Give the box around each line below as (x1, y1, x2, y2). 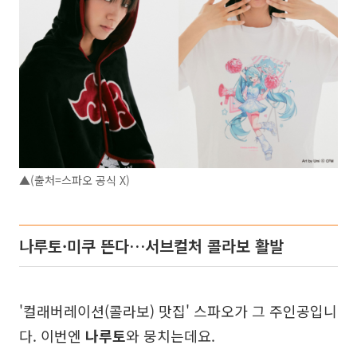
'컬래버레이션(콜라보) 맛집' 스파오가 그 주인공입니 (19, 300, 337, 321)
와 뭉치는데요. (126, 324, 215, 346)
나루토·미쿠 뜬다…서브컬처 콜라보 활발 (19, 233, 284, 257)
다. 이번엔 (19, 324, 85, 346)
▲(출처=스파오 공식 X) (19, 171, 130, 188)
